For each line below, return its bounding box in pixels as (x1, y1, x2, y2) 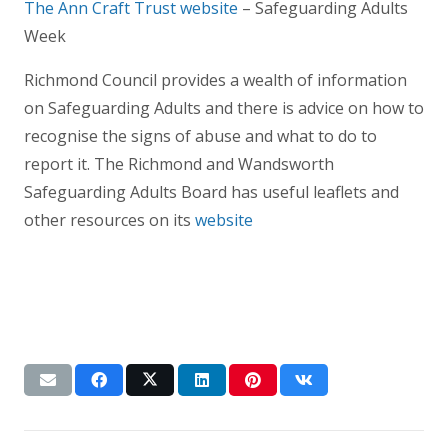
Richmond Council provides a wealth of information (24, 68, 407, 91)
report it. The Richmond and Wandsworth (24, 152, 334, 175)
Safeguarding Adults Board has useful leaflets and (24, 180, 399, 203)
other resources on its (24, 208, 195, 231)
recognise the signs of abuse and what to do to (24, 124, 377, 147)
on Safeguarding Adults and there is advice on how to (24, 96, 424, 119)
